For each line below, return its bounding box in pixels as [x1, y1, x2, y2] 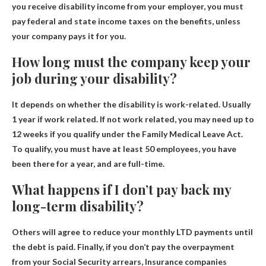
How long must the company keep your [12, 52, 251, 71]
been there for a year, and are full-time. [12, 158, 164, 169]
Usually [222, 99, 251, 109]
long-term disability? [12, 197, 144, 215]
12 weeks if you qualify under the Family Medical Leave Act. [12, 128, 243, 139]
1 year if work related [12, 113, 96, 124]
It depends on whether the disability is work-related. [12, 99, 222, 109]
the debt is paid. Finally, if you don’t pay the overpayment [12, 241, 235, 252]
